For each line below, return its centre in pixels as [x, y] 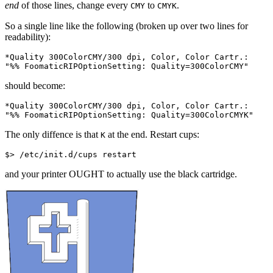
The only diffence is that [53, 134]
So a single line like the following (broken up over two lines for [126, 26]
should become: [35, 85]
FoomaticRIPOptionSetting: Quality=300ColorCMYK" [136, 115]
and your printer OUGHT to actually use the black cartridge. [121, 174]
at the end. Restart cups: [152, 134]
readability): [28, 37]
